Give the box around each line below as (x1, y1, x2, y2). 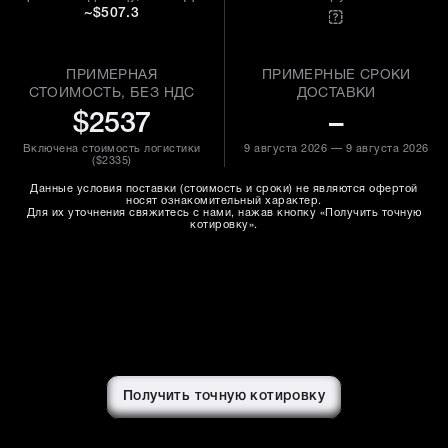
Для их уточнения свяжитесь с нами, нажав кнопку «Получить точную (26, 208, 422, 218)
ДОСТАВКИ (296, 87, 376, 100)
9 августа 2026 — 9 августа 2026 (244, 144, 429, 154)
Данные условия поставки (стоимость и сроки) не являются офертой (30, 184, 418, 194)
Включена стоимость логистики (22, 144, 201, 154)
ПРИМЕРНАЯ (66, 69, 158, 82)
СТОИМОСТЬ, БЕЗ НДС (28, 87, 195, 100)
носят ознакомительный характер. (126, 196, 322, 206)
